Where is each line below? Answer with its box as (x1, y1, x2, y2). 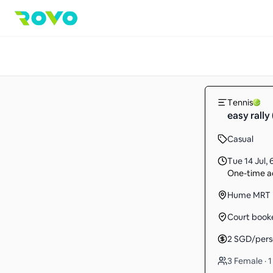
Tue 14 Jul (227, 155, 266, 166)
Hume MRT (227, 190, 271, 200)
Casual (227, 133, 253, 144)
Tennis (227, 97, 253, 108)
